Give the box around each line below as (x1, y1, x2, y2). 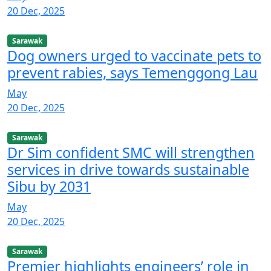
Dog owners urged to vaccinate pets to (7, 45, 261, 65)
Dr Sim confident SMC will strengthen (7, 143, 255, 162)
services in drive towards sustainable (7, 160, 249, 179)
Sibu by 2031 (7, 177, 91, 196)
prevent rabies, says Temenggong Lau (7, 62, 258, 82)
